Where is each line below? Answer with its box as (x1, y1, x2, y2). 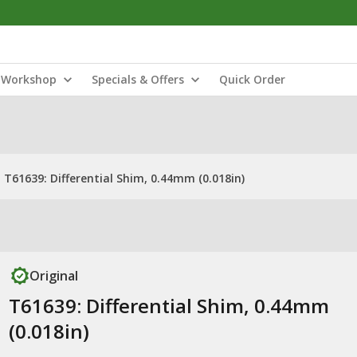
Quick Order (219, 72, 285, 87)
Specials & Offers (92, 72, 184, 87)
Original (29, 267, 78, 284)
